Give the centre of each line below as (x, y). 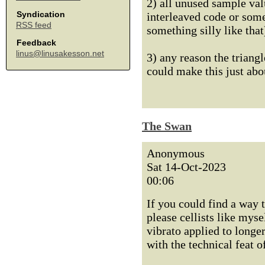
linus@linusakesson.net (60, 53)
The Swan (167, 126)
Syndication (41, 14)
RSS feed (34, 25)
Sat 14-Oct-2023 (186, 167)
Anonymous (176, 153)
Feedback (36, 43)
